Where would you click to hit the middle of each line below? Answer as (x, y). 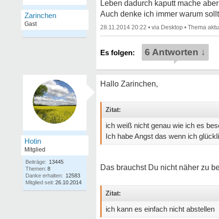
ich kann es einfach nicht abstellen (160, 209)
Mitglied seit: (40, 182)
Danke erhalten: (44, 175)
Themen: (36, 169)
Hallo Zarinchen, (129, 84)
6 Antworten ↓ (175, 52)
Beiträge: (36, 162)
